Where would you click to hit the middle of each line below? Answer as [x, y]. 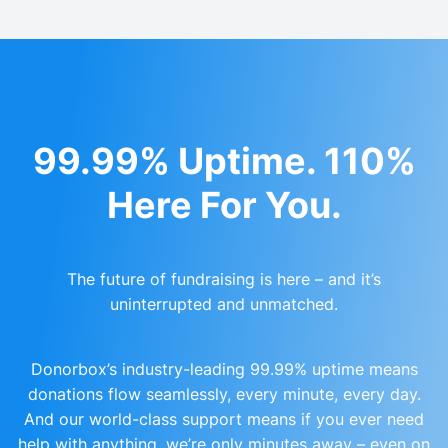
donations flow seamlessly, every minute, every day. [224, 393]
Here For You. [224, 204]
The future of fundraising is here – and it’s [224, 278]
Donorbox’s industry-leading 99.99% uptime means [224, 368]
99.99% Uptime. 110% [224, 160]
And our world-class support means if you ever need [224, 418]
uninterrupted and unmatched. [224, 303]
